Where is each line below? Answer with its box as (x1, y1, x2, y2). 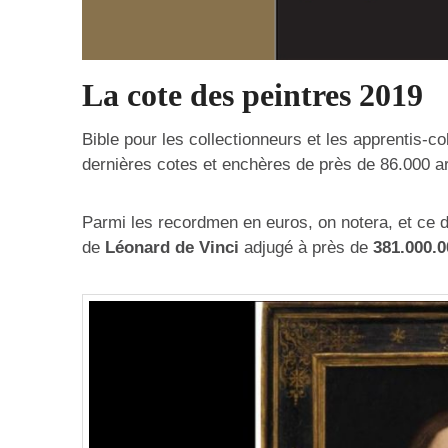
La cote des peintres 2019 (82, 76, 423, 113)
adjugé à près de (239, 238, 373, 258)
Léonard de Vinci (105, 238, 239, 258)
